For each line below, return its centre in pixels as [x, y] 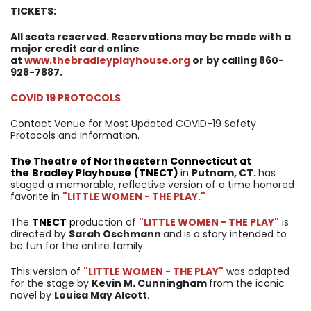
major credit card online [75, 48]
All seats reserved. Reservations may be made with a [151, 36]
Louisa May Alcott [101, 295]
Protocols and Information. [75, 135]
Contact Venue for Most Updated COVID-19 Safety [133, 123]
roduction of [107, 222]
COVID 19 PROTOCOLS [66, 98]
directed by [40, 234]
